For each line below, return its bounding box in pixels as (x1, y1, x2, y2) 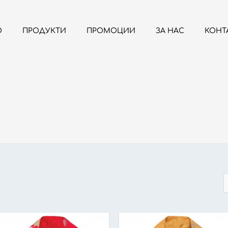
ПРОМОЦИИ (87, 26, 135, 35)
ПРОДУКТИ (22, 26, 66, 35)
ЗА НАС (156, 26, 184, 35)
